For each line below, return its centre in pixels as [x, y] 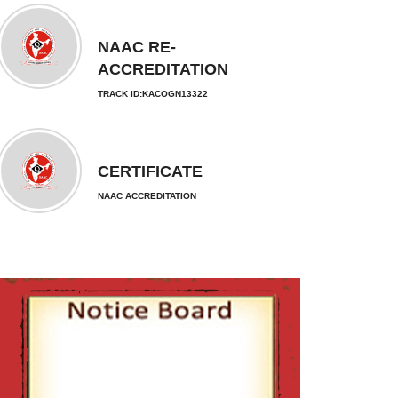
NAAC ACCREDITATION [147, 196]
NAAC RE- [136, 47]
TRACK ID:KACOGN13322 [152, 94]
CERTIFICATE [150, 171]
